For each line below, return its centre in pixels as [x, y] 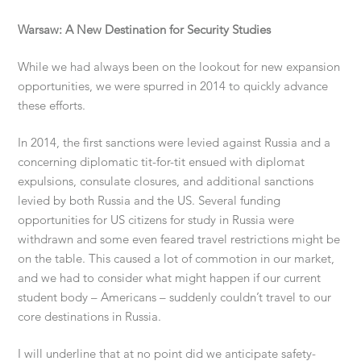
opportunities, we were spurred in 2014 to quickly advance [173, 86]
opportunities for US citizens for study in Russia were [156, 220]
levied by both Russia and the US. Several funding [149, 201]
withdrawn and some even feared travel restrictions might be [179, 239]
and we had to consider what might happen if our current [170, 278]
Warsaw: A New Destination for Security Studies [145, 30]
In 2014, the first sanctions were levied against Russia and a [174, 143]
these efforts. [52, 106]
